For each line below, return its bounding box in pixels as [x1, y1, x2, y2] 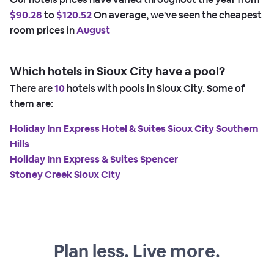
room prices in [10, 24, 76, 37]
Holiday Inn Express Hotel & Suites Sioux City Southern [10, 122, 259, 136]
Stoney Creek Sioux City [10, 168, 120, 182]
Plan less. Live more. [54, 239, 220, 262]
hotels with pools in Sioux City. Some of [65, 82, 245, 95]
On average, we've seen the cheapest [92, 9, 262, 22]
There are [10, 82, 54, 95]
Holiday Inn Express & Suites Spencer [10, 153, 178, 166]
